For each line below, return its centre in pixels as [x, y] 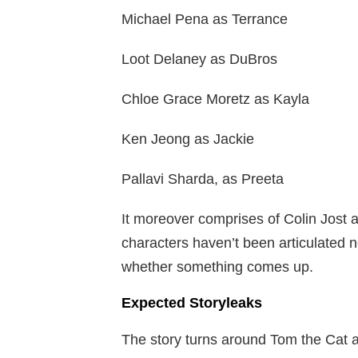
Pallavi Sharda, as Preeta [203, 179]
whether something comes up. [217, 267]
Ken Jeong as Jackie [188, 139]
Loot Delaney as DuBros [199, 60]
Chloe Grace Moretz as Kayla [215, 99]
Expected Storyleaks [192, 303]
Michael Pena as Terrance [205, 20]
